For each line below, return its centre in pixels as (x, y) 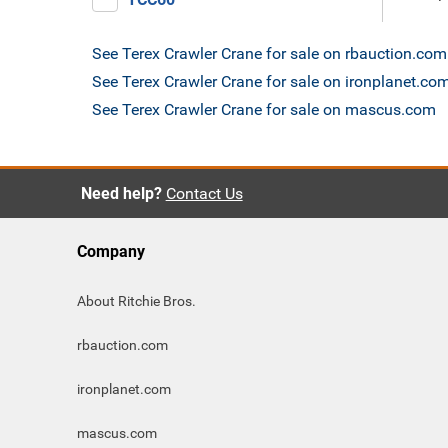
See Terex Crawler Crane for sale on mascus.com (264, 109)
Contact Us (204, 193)
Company (111, 251)
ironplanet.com (124, 389)
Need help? (121, 193)
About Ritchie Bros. (136, 301)
